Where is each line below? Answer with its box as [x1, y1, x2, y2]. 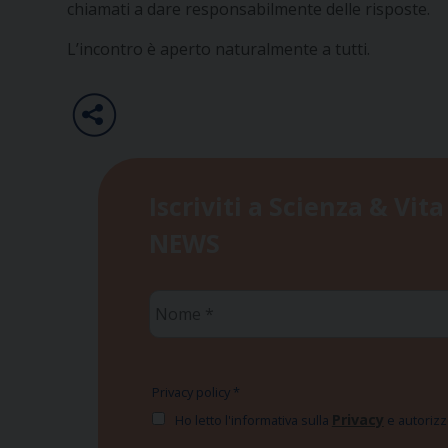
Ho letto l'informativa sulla [171, 411, 332, 430]
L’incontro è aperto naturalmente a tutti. [67, 38, 371, 61]
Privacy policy [151, 383, 233, 402]
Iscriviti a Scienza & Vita [148, 189, 444, 224]
